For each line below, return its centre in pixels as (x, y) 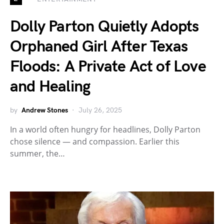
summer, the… (37, 154)
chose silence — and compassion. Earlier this (95, 142)
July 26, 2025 (100, 110)
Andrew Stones (45, 110)
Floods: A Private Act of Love (108, 67)
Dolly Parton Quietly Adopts (104, 27)
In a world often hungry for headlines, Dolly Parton (105, 130)
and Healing (50, 87)
